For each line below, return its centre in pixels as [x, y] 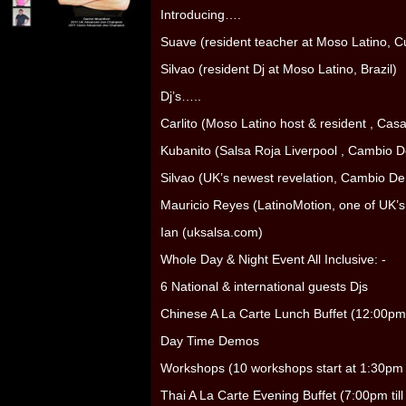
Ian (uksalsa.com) [212, 232]
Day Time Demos [210, 341]
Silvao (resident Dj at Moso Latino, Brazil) [279, 69]
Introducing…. [201, 15]
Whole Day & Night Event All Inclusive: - [273, 260]
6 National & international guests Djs [264, 287]
